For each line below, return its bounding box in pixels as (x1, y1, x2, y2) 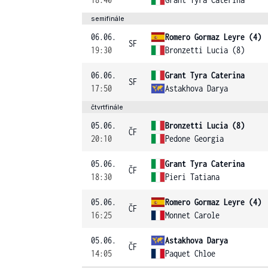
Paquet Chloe (165, 248, 215, 258)
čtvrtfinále (91, 103, 123, 111)
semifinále (91, 14, 124, 23)
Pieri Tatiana (165, 172, 220, 182)
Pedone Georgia (165, 133, 224, 144)
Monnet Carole (165, 210, 220, 220)
